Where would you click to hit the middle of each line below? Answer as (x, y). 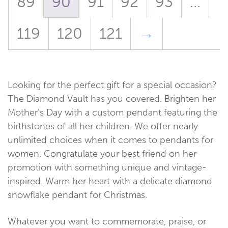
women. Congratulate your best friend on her (102, 153)
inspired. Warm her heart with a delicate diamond (110, 181)
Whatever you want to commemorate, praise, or (107, 221)
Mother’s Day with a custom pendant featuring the (112, 112)
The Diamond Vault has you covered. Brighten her (112, 98)
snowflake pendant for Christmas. (77, 195)
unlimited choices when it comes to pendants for (110, 140)
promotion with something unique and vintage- (107, 167)
